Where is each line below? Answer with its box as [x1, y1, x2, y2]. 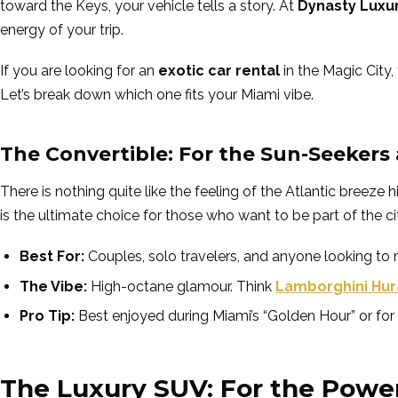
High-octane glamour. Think [87, 277, 276, 295]
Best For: [20, 248, 85, 266]
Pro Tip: [20, 307, 76, 325]
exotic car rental [158, 62, 280, 80]
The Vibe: [20, 277, 88, 295]
